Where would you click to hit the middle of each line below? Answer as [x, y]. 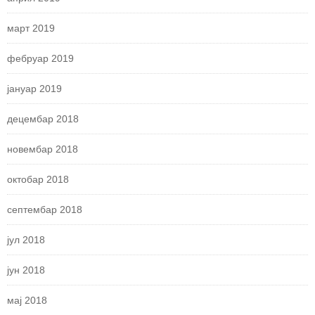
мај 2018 [27, 301]
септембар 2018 [45, 210]
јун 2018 [26, 270]
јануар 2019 [34, 89]
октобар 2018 [38, 180]
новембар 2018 [43, 149]
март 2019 [31, 28]
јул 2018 [26, 240]
